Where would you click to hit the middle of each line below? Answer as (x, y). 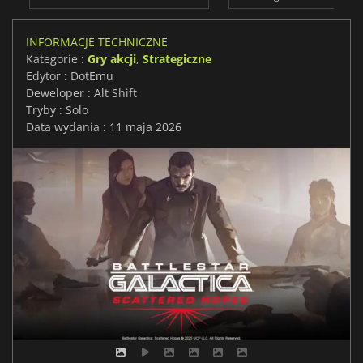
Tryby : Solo (57, 110)
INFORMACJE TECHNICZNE (97, 42)
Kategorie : (57, 59)
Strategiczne (177, 59)
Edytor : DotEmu (70, 76)
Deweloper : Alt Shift (81, 93)
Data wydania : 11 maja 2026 (104, 127)
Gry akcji (112, 59)
